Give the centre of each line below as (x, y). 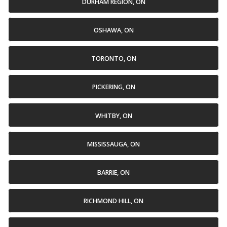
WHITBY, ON (113, 116)
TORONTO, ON (113, 59)
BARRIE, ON (113, 173)
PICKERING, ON (113, 87)
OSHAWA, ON (113, 30)
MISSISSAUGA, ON (113, 144)
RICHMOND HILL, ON (113, 201)
